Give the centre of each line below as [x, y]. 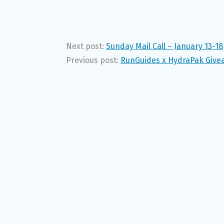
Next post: [86, 46]
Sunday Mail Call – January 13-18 [164, 46]
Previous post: [93, 60]
